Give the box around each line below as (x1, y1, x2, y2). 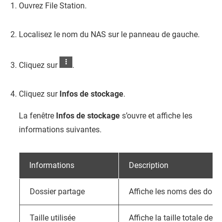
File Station (45, 1, 85, 10)
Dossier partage (30, 187, 85, 196)
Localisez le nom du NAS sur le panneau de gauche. (19, 30, 200, 39)
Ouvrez (19, 1, 45, 10)
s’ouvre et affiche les (120, 111, 192, 120)
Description (129, 161, 168, 170)
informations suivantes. (19, 125, 102, 134)
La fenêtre (19, 111, 56, 120)
